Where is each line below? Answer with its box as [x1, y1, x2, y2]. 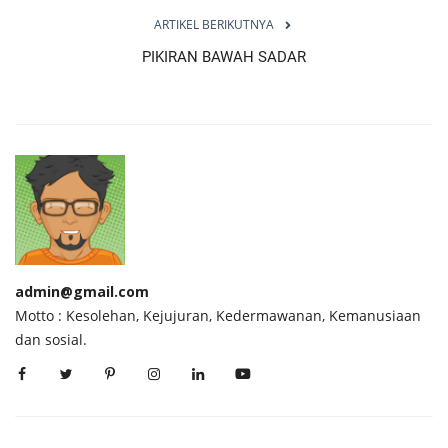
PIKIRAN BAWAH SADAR [142, 47, 306, 66]
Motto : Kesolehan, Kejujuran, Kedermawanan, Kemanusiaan [15, 305, 421, 325]
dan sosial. [15, 329, 87, 349]
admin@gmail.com [15, 281, 149, 301]
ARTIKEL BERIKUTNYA [154, 15, 274, 33]
